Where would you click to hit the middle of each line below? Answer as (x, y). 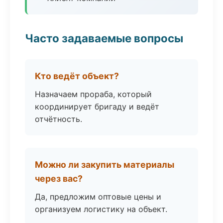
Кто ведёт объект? (77, 76)
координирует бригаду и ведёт (97, 107)
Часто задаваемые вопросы (104, 38)
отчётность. (58, 119)
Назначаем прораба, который (93, 94)
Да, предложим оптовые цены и (98, 197)
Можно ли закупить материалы (105, 165)
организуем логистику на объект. (101, 209)
